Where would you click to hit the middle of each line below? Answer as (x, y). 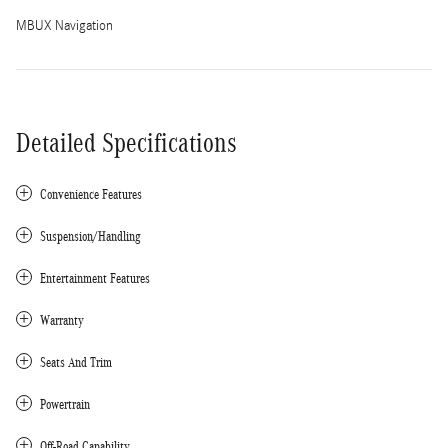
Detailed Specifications (126, 142)
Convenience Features (91, 194)
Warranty (62, 320)
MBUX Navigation (64, 25)
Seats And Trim (76, 362)
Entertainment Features (95, 278)
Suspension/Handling (90, 236)
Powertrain (65, 404)
